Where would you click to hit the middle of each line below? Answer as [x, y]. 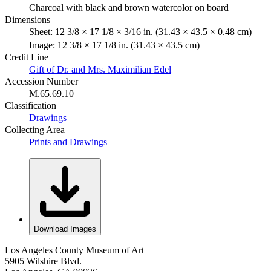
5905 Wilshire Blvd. [43, 261]
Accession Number [41, 81]
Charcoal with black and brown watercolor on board [129, 7]
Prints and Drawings [68, 142]
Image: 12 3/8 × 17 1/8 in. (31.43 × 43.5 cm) [114, 45]
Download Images [65, 229]
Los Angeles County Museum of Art [74, 250]
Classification [31, 105]
